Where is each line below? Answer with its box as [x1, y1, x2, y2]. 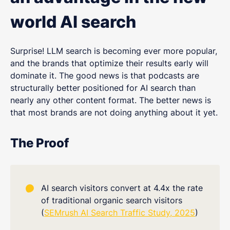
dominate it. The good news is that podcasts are [10, 70, 199, 81]
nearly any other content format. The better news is [10, 95, 211, 106]
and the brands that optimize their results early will [10, 58, 208, 69]
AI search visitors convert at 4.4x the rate [41, 183, 203, 194]
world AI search [10, 12, 136, 32]
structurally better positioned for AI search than [10, 83, 196, 93]
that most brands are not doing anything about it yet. [10, 107, 218, 118]
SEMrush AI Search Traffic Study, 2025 [44, 207, 195, 218]
